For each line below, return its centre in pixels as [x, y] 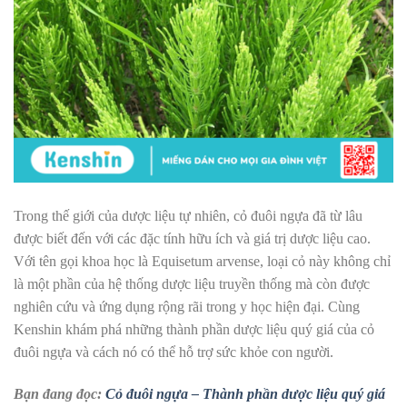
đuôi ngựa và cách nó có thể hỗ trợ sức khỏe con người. [174, 352]
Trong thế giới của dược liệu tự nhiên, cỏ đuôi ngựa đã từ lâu [188, 216]
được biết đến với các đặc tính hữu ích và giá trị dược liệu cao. [192, 239]
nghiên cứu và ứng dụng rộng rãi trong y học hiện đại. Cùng [187, 307]
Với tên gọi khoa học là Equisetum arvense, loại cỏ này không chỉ [202, 262]
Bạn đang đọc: [60, 394]
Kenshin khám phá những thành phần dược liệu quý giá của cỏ [194, 330]
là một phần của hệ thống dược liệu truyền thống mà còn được [192, 284]
